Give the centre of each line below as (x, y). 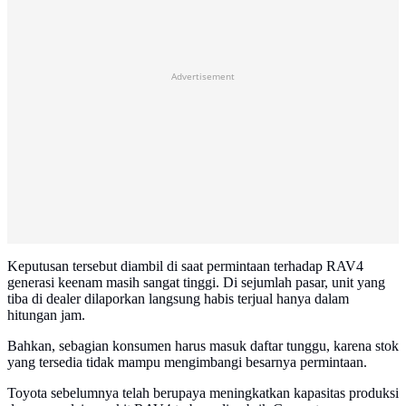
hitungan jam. (46, 315)
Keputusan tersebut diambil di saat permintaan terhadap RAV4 (185, 266)
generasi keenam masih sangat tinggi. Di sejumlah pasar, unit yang (196, 283)
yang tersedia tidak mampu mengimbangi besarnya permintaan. (187, 362)
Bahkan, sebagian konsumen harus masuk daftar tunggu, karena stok (203, 346)
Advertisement (203, 77)
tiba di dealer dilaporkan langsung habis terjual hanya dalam (178, 299)
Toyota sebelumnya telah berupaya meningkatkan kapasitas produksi (203, 393)
